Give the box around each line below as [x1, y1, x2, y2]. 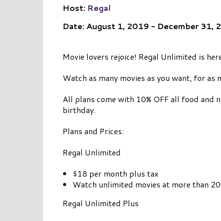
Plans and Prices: [63, 125, 124, 137]
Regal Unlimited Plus [63, 197, 139, 209]
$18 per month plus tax [73, 168, 158, 180]
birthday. [63, 104, 96, 116]
